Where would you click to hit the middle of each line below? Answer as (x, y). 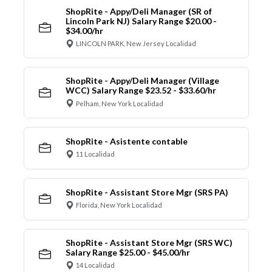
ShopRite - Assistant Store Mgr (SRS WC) (149, 242)
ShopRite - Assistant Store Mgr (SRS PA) (147, 192)
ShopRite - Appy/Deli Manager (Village (142, 81)
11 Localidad (95, 154)
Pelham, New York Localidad (120, 103)
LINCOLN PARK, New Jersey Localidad (136, 44)
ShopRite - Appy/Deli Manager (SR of (138, 11)
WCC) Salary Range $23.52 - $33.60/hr (141, 90)
